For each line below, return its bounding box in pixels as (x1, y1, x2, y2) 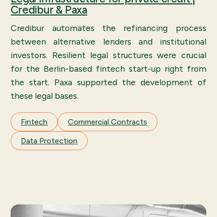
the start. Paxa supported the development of (11, 77, 206, 87)
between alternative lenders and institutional (11, 36, 206, 46)
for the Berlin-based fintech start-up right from (11, 63, 206, 74)
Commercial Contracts (68, 117, 148, 126)
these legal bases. (11, 90, 79, 101)
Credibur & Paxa (11, 3, 88, 17)
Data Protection (21, 136, 78, 145)
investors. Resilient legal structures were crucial (11, 49, 206, 60)
